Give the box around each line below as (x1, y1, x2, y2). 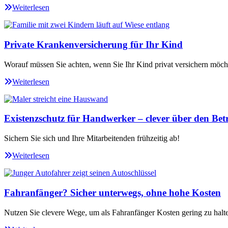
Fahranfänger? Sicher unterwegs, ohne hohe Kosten (4, 187, 221, 198)
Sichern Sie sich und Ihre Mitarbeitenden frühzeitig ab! (4, 134, 180, 143)
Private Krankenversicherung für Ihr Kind (4, 39, 183, 50)
